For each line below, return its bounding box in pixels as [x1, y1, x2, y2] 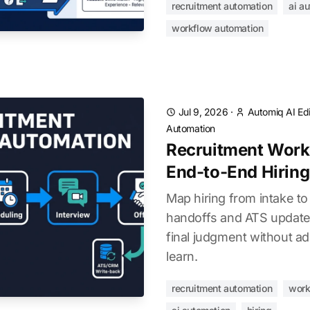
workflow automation [172, 22, 264, 34]
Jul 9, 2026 [178, 106, 228, 118]
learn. [166, 249, 198, 264]
